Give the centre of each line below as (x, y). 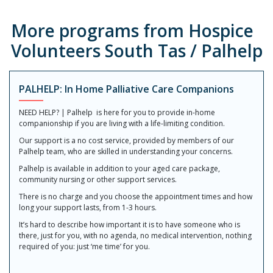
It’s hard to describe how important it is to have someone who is (129, 224)
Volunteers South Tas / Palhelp (136, 50)
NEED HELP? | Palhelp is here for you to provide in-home (117, 112)
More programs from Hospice (132, 30)
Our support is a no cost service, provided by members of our (126, 140)
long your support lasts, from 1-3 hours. (88, 207)
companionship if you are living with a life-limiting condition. (122, 123)
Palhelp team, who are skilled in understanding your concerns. (126, 151)
